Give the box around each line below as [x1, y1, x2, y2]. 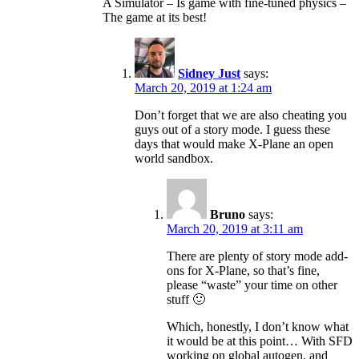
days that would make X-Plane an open [135, 137, 333, 151]
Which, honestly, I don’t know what [167, 320, 349, 334]
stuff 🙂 [167, 292, 205, 307]
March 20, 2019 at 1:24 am [135, 81, 272, 95]
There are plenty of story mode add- [167, 249, 348, 264]
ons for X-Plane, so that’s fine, [167, 264, 320, 278]
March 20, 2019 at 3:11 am [167, 222, 303, 236]
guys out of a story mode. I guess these [135, 123, 330, 137]
